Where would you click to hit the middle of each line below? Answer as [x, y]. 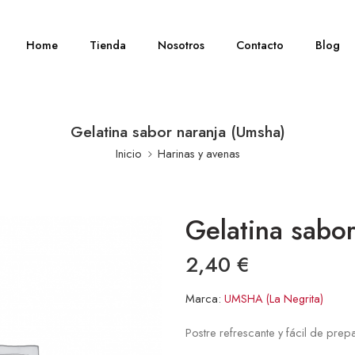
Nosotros [181, 45]
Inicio [128, 153]
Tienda [108, 45]
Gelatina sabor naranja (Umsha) [177, 132]
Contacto [260, 45]
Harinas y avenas [198, 153]
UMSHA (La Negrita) [274, 298]
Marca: [203, 298]
